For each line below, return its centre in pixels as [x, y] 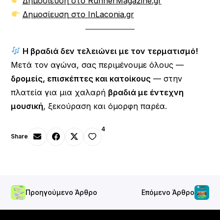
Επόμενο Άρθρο [168, 192]
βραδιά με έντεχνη [146, 92]
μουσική [27, 106]
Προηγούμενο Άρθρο [62, 192]
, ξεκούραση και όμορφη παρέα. [105, 106]
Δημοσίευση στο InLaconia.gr [78, 14]
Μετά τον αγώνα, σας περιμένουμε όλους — [97, 65]
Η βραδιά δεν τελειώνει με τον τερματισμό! [110, 51]
